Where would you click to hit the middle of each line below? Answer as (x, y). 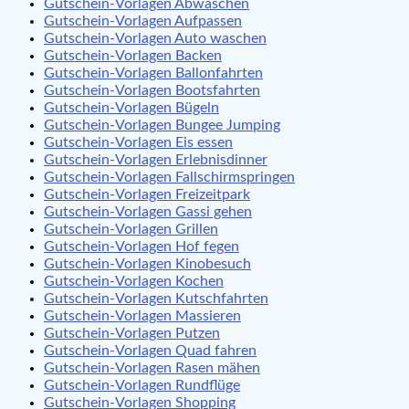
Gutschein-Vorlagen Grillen (131, 229)
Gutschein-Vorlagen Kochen (134, 281)
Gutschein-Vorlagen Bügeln (131, 107)
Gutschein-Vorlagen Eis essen (138, 142)
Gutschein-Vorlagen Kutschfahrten (156, 298)
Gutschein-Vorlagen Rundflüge (142, 385)
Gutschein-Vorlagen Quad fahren (150, 350)
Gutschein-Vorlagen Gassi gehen (148, 211)
